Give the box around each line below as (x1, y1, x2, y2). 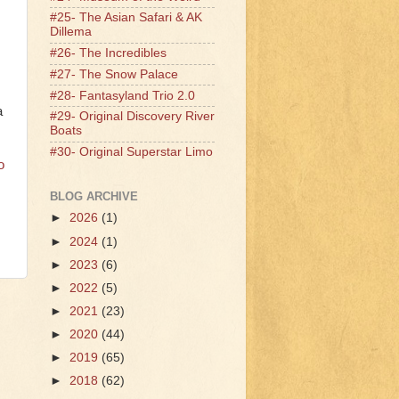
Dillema (50, 25, 92, 39)
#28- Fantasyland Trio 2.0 (50, 88, 195, 102)
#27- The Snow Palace (50, 67, 178, 81)
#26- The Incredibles (50, 46, 167, 61)
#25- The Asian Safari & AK (50, 11, 202, 25)
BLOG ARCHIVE (50, 189, 138, 203)
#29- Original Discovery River (50, 110, 215, 124)
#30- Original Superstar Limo (50, 145, 213, 159)
